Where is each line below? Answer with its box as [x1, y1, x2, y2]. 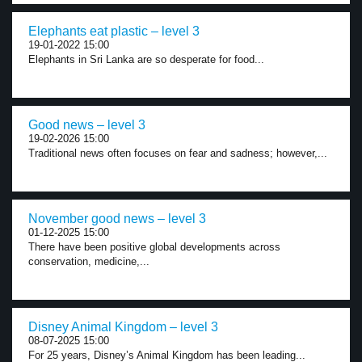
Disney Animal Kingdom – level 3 [28, 320, 218, 334]
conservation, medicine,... [28, 255, 149, 267]
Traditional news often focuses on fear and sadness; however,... [28, 147, 327, 159]
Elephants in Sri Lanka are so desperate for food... [28, 53, 264, 65]
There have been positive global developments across [28, 241, 280, 253]
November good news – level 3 [28, 212, 206, 225]
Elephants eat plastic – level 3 [28, 24, 200, 38]
